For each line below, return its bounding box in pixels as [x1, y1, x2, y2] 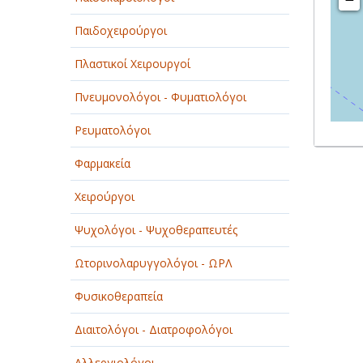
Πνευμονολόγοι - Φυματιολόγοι [75, 89, 246, 105]
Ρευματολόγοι [75, 122, 151, 138]
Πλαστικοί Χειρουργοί [75, 56, 190, 71]
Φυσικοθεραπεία [75, 288, 163, 304]
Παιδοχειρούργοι [75, 23, 167, 38]
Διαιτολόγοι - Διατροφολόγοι [75, 322, 233, 337]
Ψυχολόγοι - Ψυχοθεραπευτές [75, 222, 237, 237]
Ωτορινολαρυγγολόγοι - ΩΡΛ [75, 255, 232, 271]
